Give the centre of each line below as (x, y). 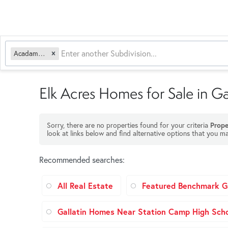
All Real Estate (85, 186)
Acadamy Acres (42, 53)
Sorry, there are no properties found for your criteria (129, 125)
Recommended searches (81, 160)
